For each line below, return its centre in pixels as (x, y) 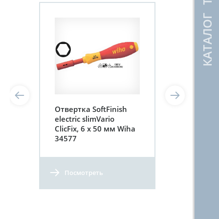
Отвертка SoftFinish (91, 109)
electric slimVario (85, 119)
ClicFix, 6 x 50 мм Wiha (95, 128)
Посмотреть (84, 172)
